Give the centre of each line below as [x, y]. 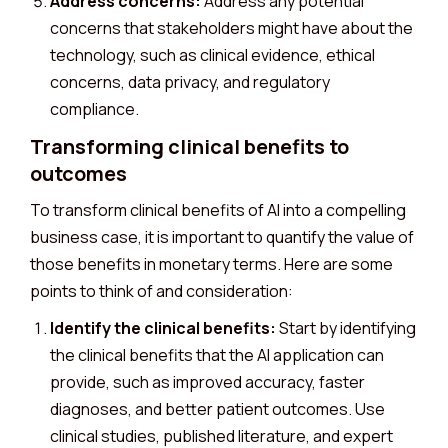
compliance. [94, 109]
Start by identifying [346, 328]
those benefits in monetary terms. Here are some [211, 264]
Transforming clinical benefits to [189, 146]
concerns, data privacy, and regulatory [190, 82]
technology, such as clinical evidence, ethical [212, 55]
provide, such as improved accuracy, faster [207, 382]
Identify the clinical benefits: [163, 328]
